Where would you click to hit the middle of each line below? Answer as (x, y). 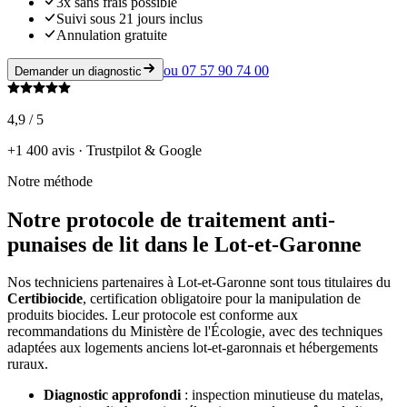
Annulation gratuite (112, 35)
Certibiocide (45, 299)
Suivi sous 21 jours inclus (129, 18)
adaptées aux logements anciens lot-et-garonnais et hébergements (193, 348)
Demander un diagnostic (78, 71)
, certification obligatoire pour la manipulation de (222, 299)
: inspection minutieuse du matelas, (282, 395)
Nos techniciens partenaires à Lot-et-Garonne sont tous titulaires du (199, 283)
